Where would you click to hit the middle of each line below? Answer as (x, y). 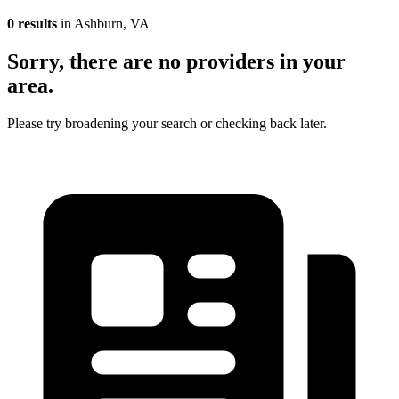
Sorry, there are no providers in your (176, 61)
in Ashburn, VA (103, 23)
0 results (32, 23)
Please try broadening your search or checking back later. (167, 123)
